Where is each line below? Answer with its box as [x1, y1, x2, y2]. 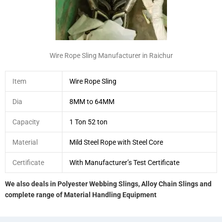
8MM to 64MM [69, 98, 114, 106]
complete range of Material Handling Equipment [5, 190, 157, 199]
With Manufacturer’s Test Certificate [69, 159, 179, 166]
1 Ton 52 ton [69, 118, 108, 126]
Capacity [12, 118, 40, 126]
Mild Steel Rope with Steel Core [69, 138, 163, 146]
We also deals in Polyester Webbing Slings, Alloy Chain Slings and [5, 179, 212, 188]
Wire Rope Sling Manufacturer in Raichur [49, 52, 173, 59]
